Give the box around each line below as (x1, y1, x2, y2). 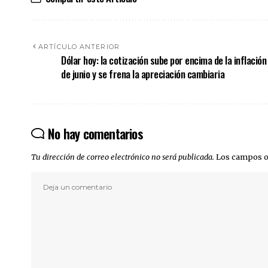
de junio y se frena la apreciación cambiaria (61, 66, 225, 81)
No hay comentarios (48, 123, 143, 143)
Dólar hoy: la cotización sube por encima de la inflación (61, 52, 267, 68)
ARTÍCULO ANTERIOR (38, 42, 120, 51)
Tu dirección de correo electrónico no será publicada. (31, 151, 214, 162)
